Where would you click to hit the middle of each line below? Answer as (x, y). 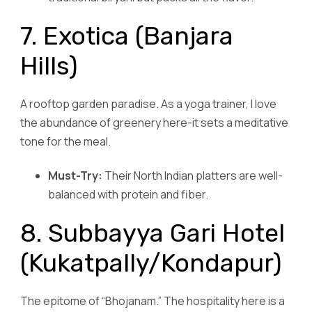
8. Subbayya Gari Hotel (153, 233)
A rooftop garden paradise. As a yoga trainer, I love (148, 104)
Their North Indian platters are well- (193, 175)
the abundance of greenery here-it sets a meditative (154, 123)
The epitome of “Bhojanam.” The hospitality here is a (153, 301)
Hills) (49, 66)
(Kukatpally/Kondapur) (151, 263)
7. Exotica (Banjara (127, 36)
